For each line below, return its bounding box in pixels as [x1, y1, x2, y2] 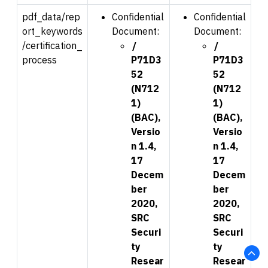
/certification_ [22, 39, 83, 51]
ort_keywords [22, 25, 83, 37]
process [22, 53, 57, 66]
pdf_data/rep [22, 10, 80, 23]
